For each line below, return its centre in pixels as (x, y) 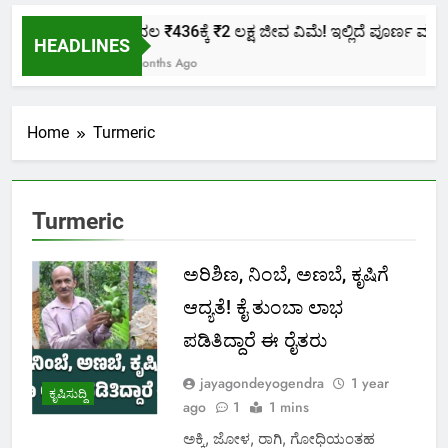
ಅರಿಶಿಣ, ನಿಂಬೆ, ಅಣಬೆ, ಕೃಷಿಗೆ (285, 275)
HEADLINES (82, 45)
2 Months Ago (151, 63)
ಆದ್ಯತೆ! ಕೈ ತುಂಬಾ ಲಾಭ (262, 308)
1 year (369, 383)
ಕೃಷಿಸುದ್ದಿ (68, 393)
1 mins (288, 407)
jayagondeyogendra (261, 383)
